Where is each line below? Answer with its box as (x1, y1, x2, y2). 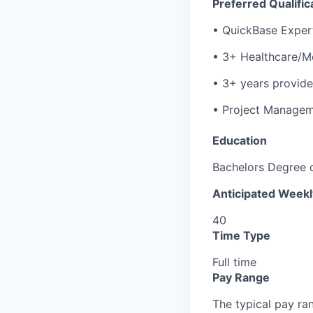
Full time (212, 254, 256, 269)
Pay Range (212, 270, 270, 284)
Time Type (212, 228, 270, 242)
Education (212, 133, 267, 147)
